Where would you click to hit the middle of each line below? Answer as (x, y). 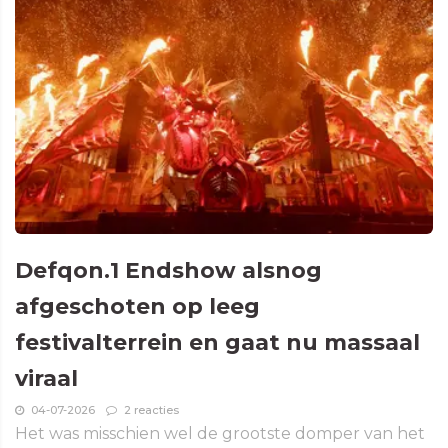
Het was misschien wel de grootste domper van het (220, 433)
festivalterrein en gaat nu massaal (217, 342)
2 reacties (151, 409)
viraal (46, 378)
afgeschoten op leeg (137, 306)
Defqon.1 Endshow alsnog (168, 270)
